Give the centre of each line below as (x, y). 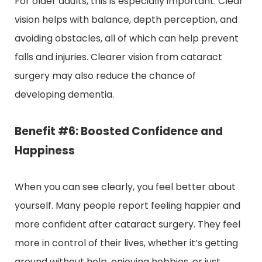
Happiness (45, 150)
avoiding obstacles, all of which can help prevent (127, 38)
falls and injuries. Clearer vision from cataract (118, 57)
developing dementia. (64, 94)
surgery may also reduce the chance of (105, 75)
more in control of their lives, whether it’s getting (126, 243)
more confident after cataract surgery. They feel (127, 224)
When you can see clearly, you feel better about (125, 187)
